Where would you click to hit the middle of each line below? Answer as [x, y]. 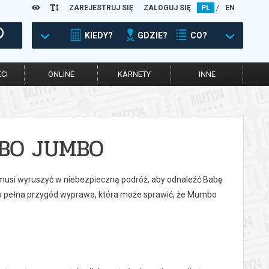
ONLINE [61, 74]
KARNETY [134, 74]
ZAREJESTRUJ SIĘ [101, 8]
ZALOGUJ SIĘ [167, 8]
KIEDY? [99, 35]
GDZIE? [153, 35]
